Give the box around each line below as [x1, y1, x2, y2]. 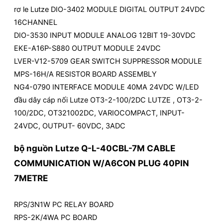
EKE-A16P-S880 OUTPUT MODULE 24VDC [14, 43, 161, 53]
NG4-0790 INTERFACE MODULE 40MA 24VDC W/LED [14, 82, 199, 92]
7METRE [14, 172, 48, 183]
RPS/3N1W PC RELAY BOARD [14, 200, 113, 210]
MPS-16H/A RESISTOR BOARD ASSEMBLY [14, 69, 157, 79]
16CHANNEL [14, 17, 57, 27]
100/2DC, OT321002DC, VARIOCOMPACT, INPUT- [14, 108, 185, 117]
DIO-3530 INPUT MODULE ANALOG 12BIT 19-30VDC [14, 30, 196, 40]
